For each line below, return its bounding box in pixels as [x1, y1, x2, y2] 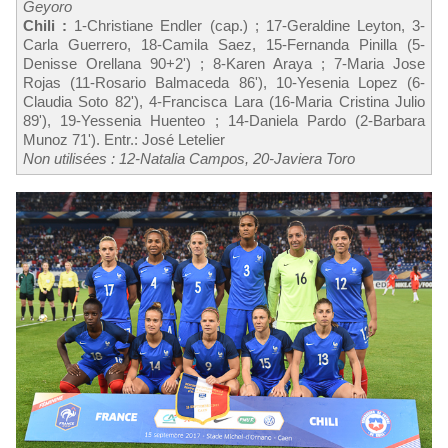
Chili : [23, 16, 68, 34]
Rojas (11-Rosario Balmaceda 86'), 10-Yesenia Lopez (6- [23, 73, 425, 91]
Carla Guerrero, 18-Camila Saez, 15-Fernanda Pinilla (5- [23, 35, 425, 53]
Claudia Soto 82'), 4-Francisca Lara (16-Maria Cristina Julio [23, 92, 425, 110]
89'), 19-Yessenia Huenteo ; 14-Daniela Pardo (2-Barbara [23, 111, 425, 129]
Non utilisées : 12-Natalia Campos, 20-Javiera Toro [23, 149, 355, 167]
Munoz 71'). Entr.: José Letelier [23, 130, 225, 148]
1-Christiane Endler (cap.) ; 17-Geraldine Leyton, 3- [67, 16, 425, 34]
